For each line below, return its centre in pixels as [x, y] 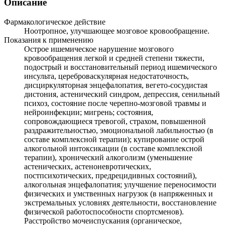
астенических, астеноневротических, [88, 167]
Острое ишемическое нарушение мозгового [99, 49]
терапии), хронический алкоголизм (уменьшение [108, 158]
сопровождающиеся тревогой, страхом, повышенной [115, 122]
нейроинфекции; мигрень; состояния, [89, 113]
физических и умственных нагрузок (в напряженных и [119, 194]
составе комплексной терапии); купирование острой [114, 140]
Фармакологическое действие [55, 22]
